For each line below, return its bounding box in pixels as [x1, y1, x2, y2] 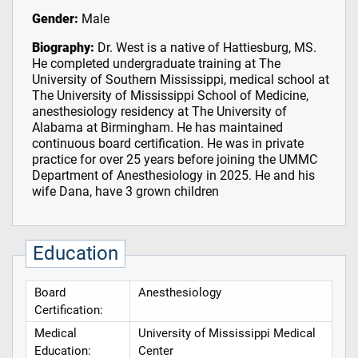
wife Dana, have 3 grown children [31, 184, 219, 200]
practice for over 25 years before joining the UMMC [31, 152, 317, 168]
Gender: [31, 11, 78, 27]
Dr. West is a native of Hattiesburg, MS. [93, 40, 316, 56]
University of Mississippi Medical [137, 326, 316, 341]
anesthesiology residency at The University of [31, 104, 287, 120]
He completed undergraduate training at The [31, 56, 280, 72]
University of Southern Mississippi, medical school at [31, 72, 329, 88]
